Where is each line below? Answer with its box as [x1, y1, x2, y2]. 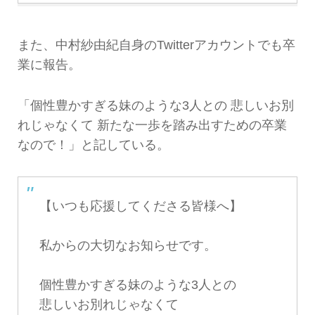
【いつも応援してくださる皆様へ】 [39, 198, 242, 213]
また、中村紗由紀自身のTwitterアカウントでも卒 [17, 37, 295, 52]
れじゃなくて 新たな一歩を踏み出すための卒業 [17, 118, 287, 133]
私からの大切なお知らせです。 [39, 238, 217, 252]
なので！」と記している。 [17, 138, 169, 153]
